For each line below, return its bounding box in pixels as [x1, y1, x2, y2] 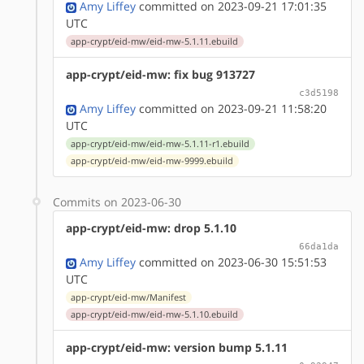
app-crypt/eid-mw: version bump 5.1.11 [66, 339, 288, 355]
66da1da [299, 240, 339, 252]
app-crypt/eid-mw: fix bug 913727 [66, 66, 255, 82]
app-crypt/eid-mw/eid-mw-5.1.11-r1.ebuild [71, 137, 250, 149]
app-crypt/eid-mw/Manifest [71, 291, 187, 303]
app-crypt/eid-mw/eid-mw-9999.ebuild [71, 154, 234, 167]
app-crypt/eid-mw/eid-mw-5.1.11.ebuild [71, 35, 239, 47]
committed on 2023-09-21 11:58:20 [136, 100, 327, 116]
